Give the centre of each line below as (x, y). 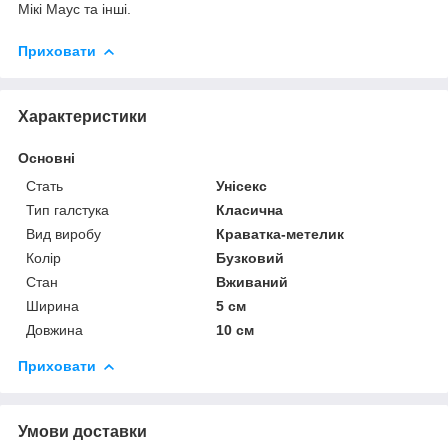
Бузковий (250, 257)
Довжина (54, 329)
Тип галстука (67, 209)
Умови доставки (82, 431)
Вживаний (252, 281)
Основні (46, 157)
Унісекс (242, 185)
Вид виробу (63, 233)
